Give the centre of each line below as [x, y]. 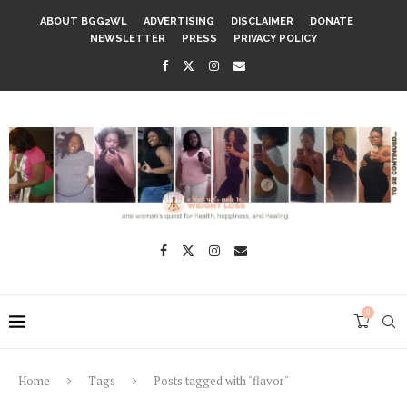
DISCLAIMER [262, 21]
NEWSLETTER [128, 39]
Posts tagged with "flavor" [221, 380]
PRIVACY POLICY [275, 39]
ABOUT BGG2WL [84, 21]
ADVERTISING [179, 21]
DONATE [332, 21]
